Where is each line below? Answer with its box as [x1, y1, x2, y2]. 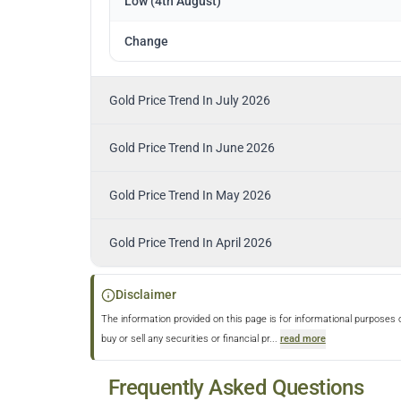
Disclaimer [115, 287, 176, 303]
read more [279, 333, 326, 346]
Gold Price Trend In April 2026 [108, 235, 272, 251]
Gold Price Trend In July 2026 [108, 93, 270, 108]
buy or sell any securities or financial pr [100, 333, 269, 346]
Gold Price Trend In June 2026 [108, 141, 275, 156]
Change [124, 34, 168, 49]
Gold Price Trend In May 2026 [108, 188, 271, 203]
